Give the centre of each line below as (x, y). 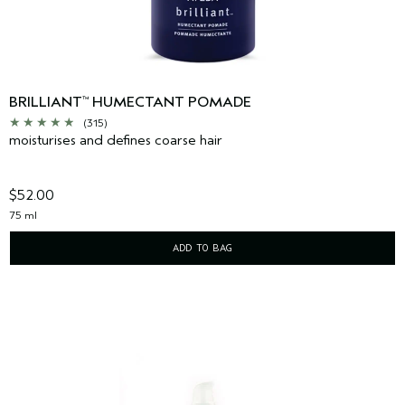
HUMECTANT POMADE (170, 103)
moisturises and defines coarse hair (116, 141)
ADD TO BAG (202, 248)
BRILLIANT (46, 103)
